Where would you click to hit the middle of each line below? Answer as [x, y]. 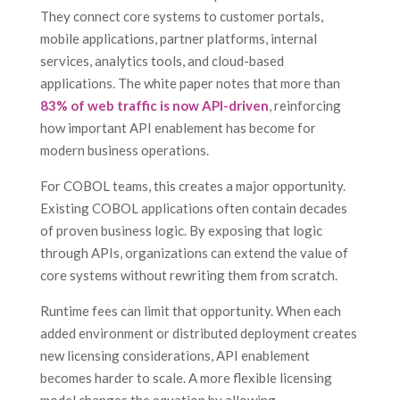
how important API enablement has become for [178, 128]
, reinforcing [304, 106]
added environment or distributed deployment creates [198, 333]
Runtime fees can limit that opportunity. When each [190, 311]
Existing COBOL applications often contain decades [193, 208]
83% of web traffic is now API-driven [154, 106]
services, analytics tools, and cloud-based [162, 61]
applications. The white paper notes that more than [190, 83]
